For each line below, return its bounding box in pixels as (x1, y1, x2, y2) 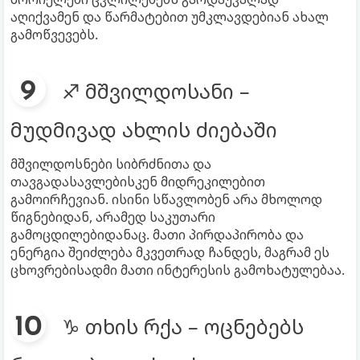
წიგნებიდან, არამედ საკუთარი (10, 207, 215, 226)
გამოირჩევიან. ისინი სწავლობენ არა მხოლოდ (10, 190, 322, 208)
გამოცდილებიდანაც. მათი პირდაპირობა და (10, 225, 304, 243)
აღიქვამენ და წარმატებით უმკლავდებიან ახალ (10, 7, 329, 26)
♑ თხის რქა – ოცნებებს (62, 312, 304, 340)
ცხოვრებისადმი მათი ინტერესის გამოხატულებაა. (10, 260, 345, 279)
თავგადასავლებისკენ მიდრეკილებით (10, 172, 265, 190)
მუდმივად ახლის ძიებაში (10, 115, 277, 143)
